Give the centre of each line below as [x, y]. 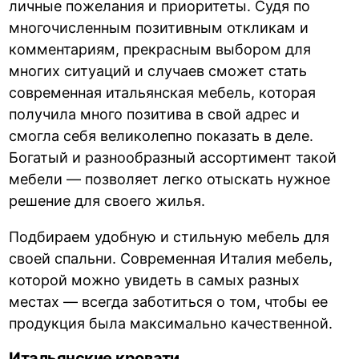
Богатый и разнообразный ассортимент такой [173, 157]
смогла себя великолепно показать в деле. [161, 136]
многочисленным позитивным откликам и [159, 28]
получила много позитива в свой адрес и [155, 114]
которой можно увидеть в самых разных [155, 280]
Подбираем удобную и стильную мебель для [169, 237]
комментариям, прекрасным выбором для [160, 49]
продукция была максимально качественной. [171, 323]
